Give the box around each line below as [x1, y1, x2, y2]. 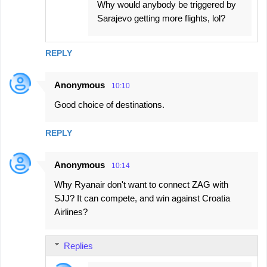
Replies [64, 240, 93, 251]
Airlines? [54, 206, 88, 217]
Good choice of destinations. [54, 99, 164, 110]
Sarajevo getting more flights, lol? [97, 13, 225, 23]
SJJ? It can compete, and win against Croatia [54, 193, 230, 203]
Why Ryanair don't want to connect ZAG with [54, 179, 228, 190]
